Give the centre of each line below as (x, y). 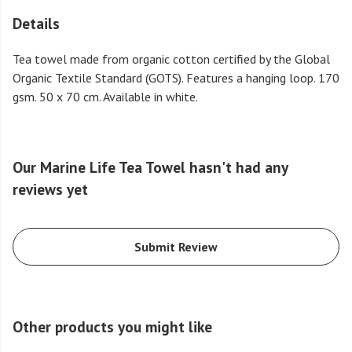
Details (36, 23)
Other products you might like (112, 327)
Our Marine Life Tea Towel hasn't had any (150, 167)
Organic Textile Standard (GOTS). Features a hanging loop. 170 (176, 78)
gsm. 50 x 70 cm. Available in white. (105, 97)
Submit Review (176, 247)
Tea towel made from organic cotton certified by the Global (171, 59)
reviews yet (50, 189)
